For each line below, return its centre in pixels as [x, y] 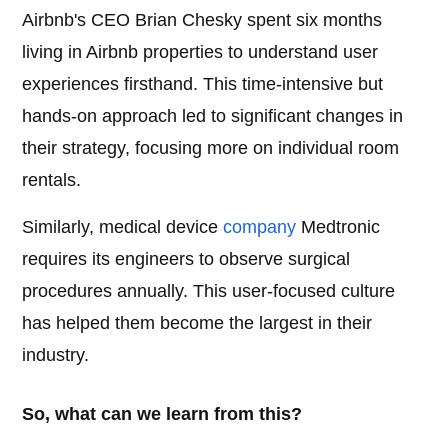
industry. [56, 355]
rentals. [52, 180]
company [260, 227]
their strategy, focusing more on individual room [211, 148]
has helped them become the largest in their [197, 323]
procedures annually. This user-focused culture [209, 291]
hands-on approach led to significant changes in [213, 116]
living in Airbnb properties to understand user [200, 52]
